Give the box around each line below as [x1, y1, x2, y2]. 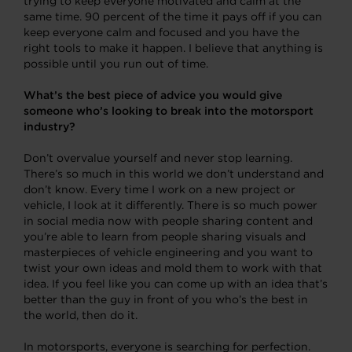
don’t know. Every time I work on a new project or [24, 182, 295, 196]
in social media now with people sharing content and [24, 214, 313, 227]
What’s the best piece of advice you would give [24, 88, 282, 101]
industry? [24, 119, 75, 133]
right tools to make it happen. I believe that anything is [24, 41, 323, 54]
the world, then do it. [24, 308, 137, 321]
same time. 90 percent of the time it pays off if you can [24, 9, 322, 23]
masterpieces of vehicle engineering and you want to [24, 245, 313, 258]
